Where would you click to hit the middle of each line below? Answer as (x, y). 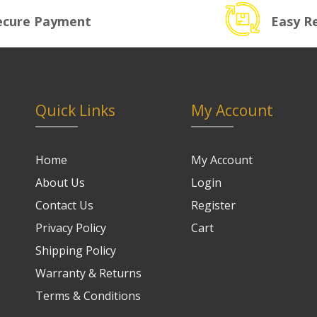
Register (213, 205)
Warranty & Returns (88, 273)
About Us (60, 183)
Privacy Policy (71, 228)
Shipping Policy (76, 250)
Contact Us (64, 205)
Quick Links (75, 110)
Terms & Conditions (88, 296)
